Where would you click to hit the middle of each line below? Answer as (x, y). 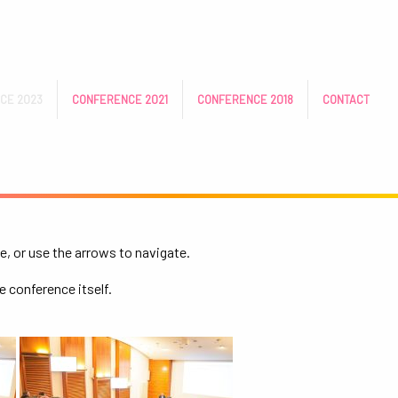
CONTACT (346, 99)
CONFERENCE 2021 (120, 99)
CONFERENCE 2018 (245, 99)
